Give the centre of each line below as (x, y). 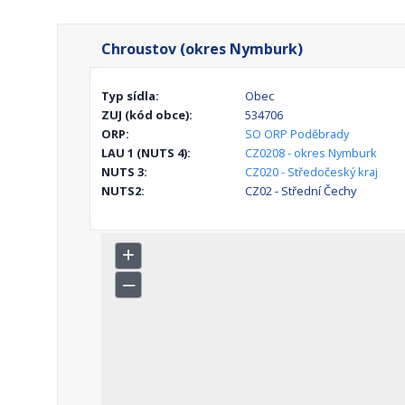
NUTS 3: (124, 172)
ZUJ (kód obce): (147, 115)
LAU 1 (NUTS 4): (146, 153)
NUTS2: (123, 191)
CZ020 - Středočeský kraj (311, 172)
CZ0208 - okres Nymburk (311, 153)
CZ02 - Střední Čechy (300, 191)
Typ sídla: (130, 96)
